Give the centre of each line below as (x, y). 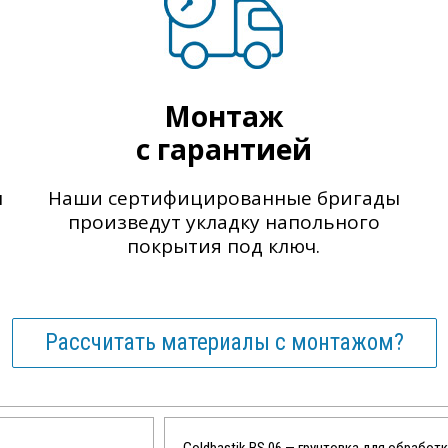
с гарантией (223, 149)
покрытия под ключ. (224, 246)
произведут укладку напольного (223, 222)
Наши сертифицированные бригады (223, 198)
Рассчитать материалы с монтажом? (224, 342)
